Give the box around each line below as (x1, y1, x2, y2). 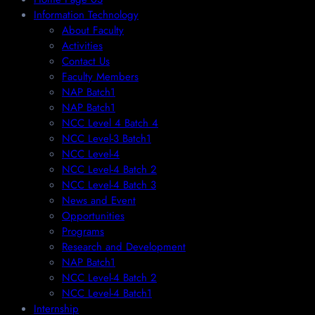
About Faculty (62, 22, 124, 38)
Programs (62, 223, 104, 239)
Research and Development (62, 238, 186, 255)
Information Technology (34, 6, 139, 22)
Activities (62, 37, 103, 53)
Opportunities (62, 207, 124, 224)
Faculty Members (62, 68, 139, 84)
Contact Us (62, 53, 110, 69)
